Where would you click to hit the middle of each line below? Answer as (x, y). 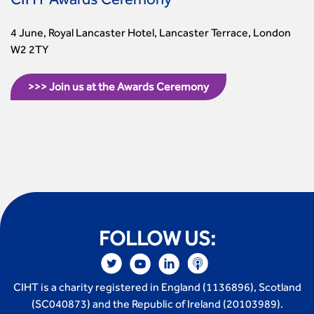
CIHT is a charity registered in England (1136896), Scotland (157, 289)
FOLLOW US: (157, 242)
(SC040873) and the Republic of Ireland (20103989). (157, 306)
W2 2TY (29, 52)
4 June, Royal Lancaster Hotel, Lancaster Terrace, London (151, 35)
